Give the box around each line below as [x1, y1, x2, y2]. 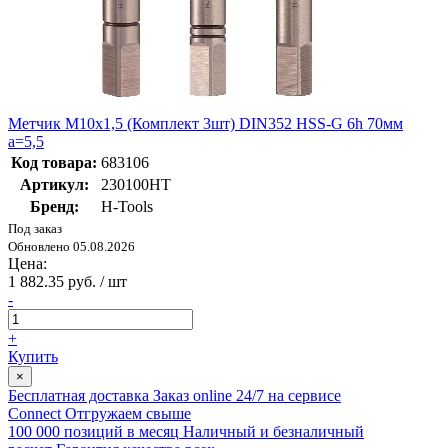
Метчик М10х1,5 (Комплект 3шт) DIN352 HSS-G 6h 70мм [8, 115, 403, 133]
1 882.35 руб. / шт [8, 273, 127, 291]
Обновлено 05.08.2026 [8, 239, 135, 255]
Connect [8, 405, 61, 423]
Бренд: [29, 198, 79, 216]
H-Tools [101, 198, 153, 216]
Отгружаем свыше [65, 405, 191, 423]
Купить [8, 348, 58, 366]
